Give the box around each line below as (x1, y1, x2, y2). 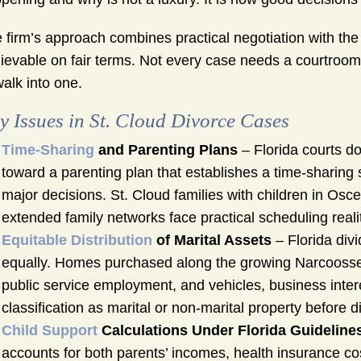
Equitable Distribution (2, 232, 152, 249)
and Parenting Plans (94, 142, 238, 159)
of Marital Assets (152, 232, 272, 249)
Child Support (2, 322, 98, 339)
